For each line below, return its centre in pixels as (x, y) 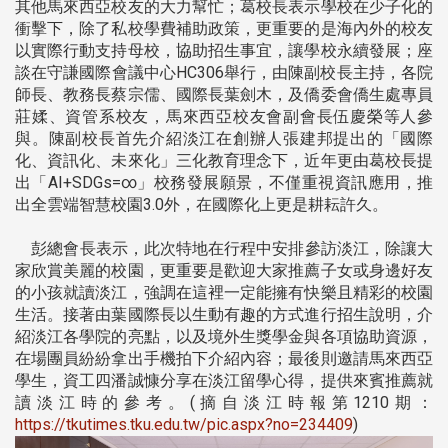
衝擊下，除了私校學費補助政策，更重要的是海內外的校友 (224, 28)
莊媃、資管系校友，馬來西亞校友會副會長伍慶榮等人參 (224, 116)
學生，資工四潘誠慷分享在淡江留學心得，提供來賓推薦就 (224, 380)
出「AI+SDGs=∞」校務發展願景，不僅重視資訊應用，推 (224, 182)
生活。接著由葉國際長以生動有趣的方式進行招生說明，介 (224, 314)
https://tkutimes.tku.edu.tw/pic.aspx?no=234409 (184, 424)
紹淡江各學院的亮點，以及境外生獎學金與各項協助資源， (224, 336)
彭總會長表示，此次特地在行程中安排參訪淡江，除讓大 (224, 248)
